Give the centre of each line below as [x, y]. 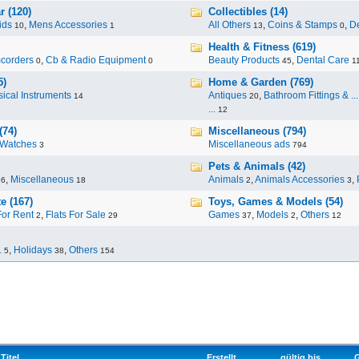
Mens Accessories [68, 25]
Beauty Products [244, 60]
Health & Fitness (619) [262, 47]
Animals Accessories [300, 179]
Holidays [33, 250]
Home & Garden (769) [261, 82]
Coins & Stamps [303, 25]
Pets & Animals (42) [257, 166]
